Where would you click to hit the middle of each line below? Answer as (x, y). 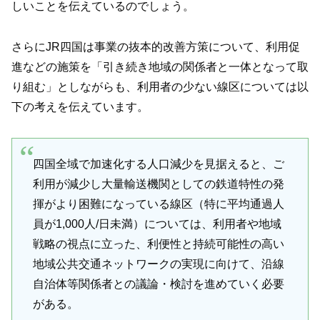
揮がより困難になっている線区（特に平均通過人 (158, 204)
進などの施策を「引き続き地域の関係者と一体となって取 (160, 66)
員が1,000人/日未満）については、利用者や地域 (157, 224)
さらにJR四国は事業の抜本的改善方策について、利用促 (156, 46)
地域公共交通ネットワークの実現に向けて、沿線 (158, 264)
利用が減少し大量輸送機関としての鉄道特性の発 (158, 184)
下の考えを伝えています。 (80, 106)
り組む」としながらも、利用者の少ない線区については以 (160, 86)
